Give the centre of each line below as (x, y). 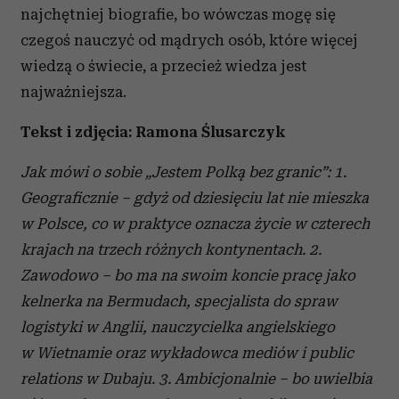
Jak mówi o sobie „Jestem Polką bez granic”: (175, 172)
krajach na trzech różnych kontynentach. (163, 250)
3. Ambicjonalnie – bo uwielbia (265, 379)
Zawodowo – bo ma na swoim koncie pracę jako (188, 276)
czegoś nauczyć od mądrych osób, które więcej (189, 41)
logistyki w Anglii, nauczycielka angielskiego (178, 327)
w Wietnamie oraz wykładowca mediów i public (187, 353)
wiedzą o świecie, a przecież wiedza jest (164, 66)
